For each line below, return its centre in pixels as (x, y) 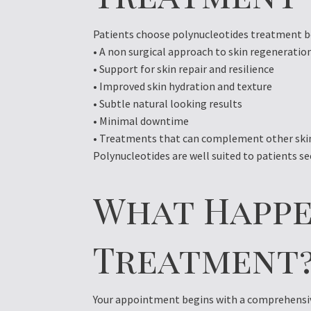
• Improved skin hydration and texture (183, 86)
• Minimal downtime (141, 121)
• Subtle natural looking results (168, 104)
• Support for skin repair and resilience (184, 69)
